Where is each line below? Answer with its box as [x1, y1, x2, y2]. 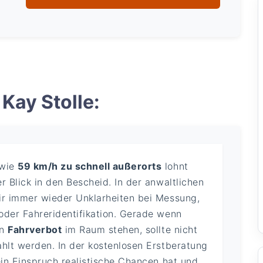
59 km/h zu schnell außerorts [18, 160, 162, 172]
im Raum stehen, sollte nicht [62, 223, 198, 235]
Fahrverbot [8, 223, 62, 235]
